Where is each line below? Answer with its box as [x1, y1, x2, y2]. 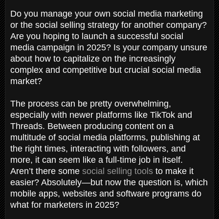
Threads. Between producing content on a [10, 121, 174, 131]
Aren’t [10, 166, 33, 176]
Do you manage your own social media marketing [10, 8, 203, 19]
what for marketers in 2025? [10, 199, 122, 210]
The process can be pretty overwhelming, [10, 98, 171, 109]
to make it [153, 166, 194, 176]
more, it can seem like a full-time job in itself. [10, 154, 183, 165]
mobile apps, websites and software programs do [10, 188, 201, 198]
